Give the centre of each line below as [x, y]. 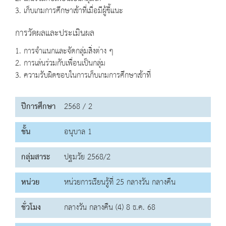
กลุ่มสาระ [36, 157]
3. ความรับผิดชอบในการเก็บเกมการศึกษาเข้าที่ [83, 76]
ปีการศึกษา [38, 107]
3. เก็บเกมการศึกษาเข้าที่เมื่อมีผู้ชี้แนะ [69, 11]
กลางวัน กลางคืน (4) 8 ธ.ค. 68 [110, 208]
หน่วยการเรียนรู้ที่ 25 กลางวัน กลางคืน [120, 183]
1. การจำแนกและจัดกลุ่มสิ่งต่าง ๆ [64, 51]
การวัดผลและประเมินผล [55, 34]
